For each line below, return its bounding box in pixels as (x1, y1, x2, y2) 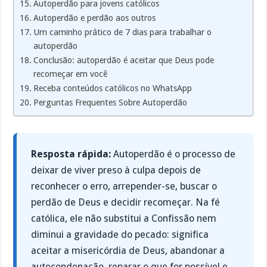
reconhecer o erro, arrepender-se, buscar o (31, 180, 218, 192)
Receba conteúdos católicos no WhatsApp (33, 83, 193, 93)
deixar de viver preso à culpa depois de (31, 164, 201, 176)
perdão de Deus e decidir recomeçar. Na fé (31, 196, 221, 208)
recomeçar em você (33, 69, 108, 79)
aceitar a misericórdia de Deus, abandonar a (31, 244, 225, 256)
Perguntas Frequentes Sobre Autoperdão (33, 97, 188, 107)
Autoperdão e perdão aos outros (33, 13, 156, 23)
